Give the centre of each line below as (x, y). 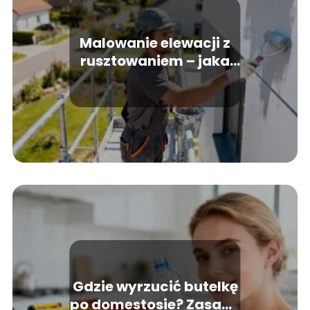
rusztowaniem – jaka (155, 61)
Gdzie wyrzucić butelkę (155, 286)
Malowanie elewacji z (155, 43)
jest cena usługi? (155, 79)
